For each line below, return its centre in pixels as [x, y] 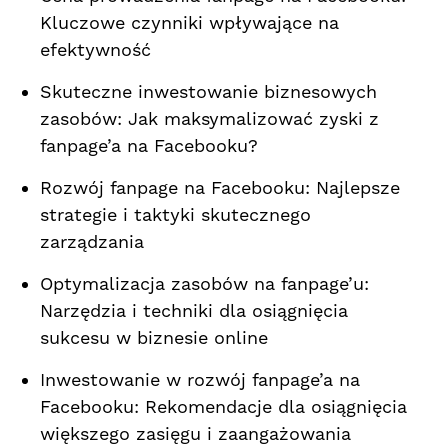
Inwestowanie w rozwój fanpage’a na [200, 380]
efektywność [95, 50]
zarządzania [92, 242]
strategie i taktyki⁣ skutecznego [175, 215]
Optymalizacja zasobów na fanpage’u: [204, 284]
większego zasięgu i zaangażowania [195, 434]
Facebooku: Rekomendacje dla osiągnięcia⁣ [223, 407]
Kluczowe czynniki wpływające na [189, 23]
